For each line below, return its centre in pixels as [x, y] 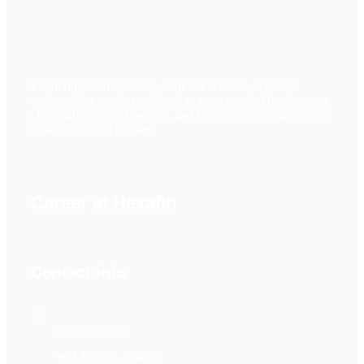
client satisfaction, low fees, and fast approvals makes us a [179, 115]
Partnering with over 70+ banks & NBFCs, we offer [165, 85]
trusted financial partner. [92, 129]
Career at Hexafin [104, 202]
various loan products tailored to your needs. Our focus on [180, 100]
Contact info [78, 272]
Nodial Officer [93, 333]
